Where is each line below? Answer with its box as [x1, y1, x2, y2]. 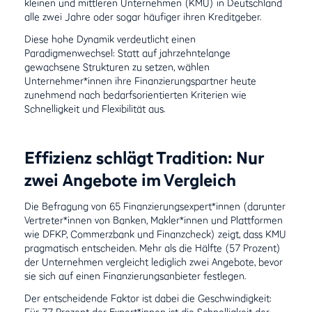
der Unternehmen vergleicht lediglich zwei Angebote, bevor [24, 255, 283, 268]
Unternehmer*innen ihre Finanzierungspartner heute [24, 74, 257, 87]
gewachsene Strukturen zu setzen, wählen [24, 60, 210, 73]
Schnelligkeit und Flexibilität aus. [24, 102, 166, 115]
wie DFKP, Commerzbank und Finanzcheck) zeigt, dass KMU [24, 227, 287, 240]
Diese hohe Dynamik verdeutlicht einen [24, 32, 196, 45]
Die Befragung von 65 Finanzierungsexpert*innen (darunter [24, 199, 286, 212]
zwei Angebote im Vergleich [24, 169, 241, 190]
